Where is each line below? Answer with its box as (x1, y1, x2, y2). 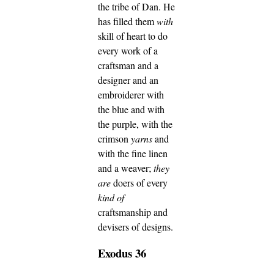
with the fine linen (98, 147, 168, 160)
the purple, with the (98, 117, 172, 131)
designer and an (98, 73, 158, 87)
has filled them (98, 15, 157, 28)
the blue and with (98, 103, 165, 116)
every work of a (98, 44, 158, 57)
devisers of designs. (98, 220, 173, 234)
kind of (98, 191, 124, 204)
